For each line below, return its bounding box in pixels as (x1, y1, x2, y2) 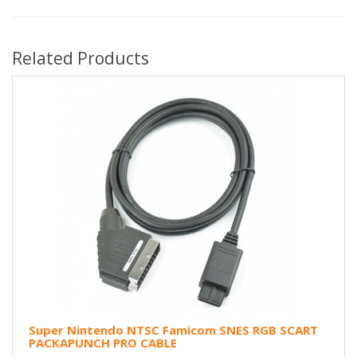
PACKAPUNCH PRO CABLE (29, 334, 177, 351)
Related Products (12, 46, 149, 69)
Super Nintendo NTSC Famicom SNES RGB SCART (29, 321, 318, 338)
